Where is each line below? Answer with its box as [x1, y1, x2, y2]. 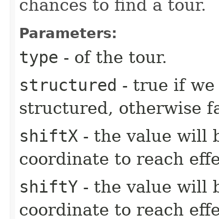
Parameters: [19, 24, 117, 42]
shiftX [19, 126, 78, 146]
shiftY [19, 176, 78, 197]
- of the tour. [58, 47, 167, 67]
